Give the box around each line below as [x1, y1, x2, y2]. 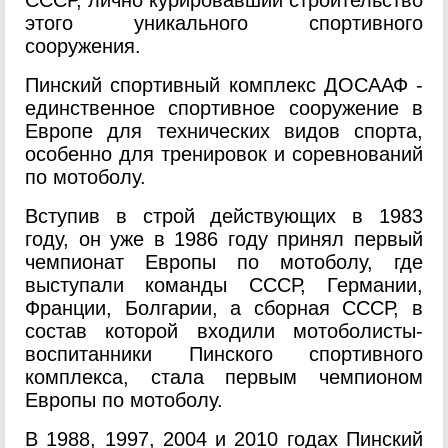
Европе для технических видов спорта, [25, 120, 423, 142]
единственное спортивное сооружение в [25, 97, 423, 119]
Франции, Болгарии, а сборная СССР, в [25, 297, 423, 319]
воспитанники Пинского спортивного [25, 343, 423, 365]
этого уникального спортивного [25, 12, 423, 34]
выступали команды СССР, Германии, [25, 274, 423, 296]
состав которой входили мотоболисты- [25, 320, 423, 342]
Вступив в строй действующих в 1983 [25, 205, 423, 227]
